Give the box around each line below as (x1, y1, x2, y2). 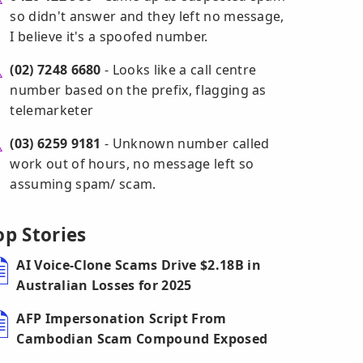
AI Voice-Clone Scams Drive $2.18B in (16, 256, 261, 274)
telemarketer (10, 101, 94, 119)
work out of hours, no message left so (10, 155, 254, 173)
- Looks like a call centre (100, 61, 257, 79)
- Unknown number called (100, 135, 270, 152)
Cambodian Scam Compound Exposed (16, 330, 268, 348)
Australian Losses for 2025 (16, 276, 192, 294)
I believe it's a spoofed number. (10, 28, 208, 45)
